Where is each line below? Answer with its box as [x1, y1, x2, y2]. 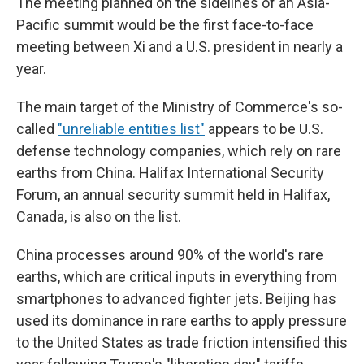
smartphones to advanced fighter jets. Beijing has [16, 290, 336, 307]
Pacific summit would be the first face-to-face [16, 16, 314, 33]
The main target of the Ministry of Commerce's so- [16, 98, 343, 115]
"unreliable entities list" [58, 120, 205, 137]
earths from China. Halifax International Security [16, 164, 324, 181]
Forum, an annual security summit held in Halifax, [16, 186, 330, 203]
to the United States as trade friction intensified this [16, 334, 348, 351]
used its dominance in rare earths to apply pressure [16, 312, 347, 329]
